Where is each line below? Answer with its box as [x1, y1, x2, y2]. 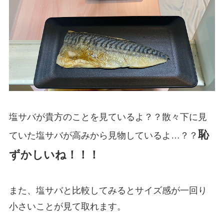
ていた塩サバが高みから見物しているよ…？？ [8, 130, 198, 140]
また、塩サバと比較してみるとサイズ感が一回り [8, 185, 207, 196]
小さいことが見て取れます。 [8, 201, 126, 212]
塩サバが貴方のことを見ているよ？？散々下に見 [8, 111, 207, 122]
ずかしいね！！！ [8, 148, 99, 161]
